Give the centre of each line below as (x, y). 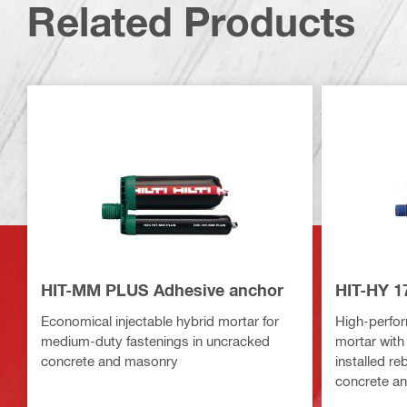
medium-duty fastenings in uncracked (155, 341)
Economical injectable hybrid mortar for (160, 321)
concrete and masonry (109, 361)
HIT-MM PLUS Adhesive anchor (162, 290)
